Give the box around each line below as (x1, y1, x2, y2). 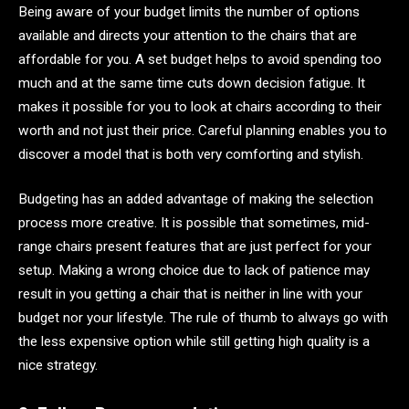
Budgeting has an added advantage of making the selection (18, 191, 373, 208)
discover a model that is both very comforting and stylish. (18, 145, 363, 163)
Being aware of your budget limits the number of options (18, 3, 360, 20)
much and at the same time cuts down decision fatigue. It (18, 74, 365, 91)
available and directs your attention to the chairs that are (18, 26, 357, 44)
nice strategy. (18, 357, 98, 374)
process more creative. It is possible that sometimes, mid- (18, 215, 370, 232)
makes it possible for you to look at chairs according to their (18, 98, 382, 115)
